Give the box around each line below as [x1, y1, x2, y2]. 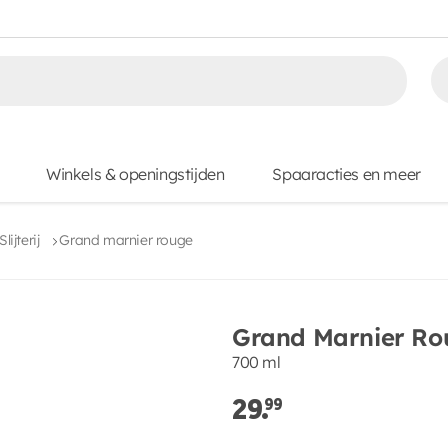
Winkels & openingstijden [46, 164, 225, 184]
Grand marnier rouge [59, 231, 193, 249]
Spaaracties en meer [272, 164, 421, 184]
